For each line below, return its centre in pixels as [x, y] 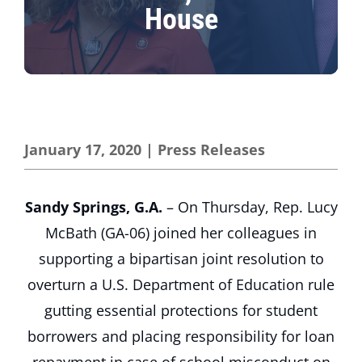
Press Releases [211, 149]
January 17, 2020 [83, 149]
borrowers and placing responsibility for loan [181, 336]
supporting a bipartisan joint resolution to [181, 259]
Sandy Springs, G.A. [93, 207]
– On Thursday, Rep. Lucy [250, 207]
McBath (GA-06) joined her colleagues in [181, 233]
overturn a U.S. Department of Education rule [181, 284]
